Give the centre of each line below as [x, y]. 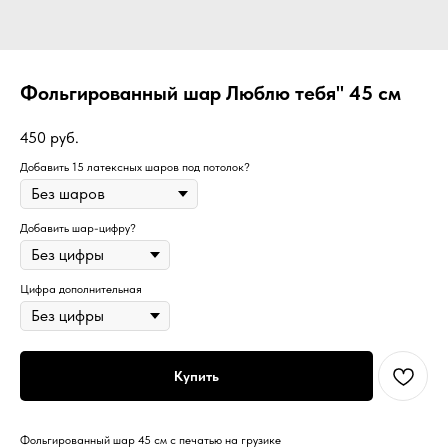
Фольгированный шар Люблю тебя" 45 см [210, 93]
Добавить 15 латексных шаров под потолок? [135, 166]
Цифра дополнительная [81, 288]
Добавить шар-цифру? [78, 227]
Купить [196, 375]
